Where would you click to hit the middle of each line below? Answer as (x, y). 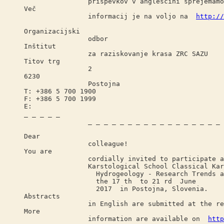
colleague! (76, 144)
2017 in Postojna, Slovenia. (116, 189)
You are (38, 151)
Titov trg (42, 61)
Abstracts (42, 196)
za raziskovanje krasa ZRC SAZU (116, 54)
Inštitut (40, 46)
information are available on (116, 219)
